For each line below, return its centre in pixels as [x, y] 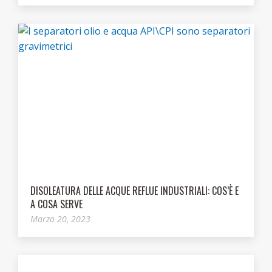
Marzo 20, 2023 [60, 219]
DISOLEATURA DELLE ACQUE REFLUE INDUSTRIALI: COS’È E [134, 191]
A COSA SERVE [56, 204]
